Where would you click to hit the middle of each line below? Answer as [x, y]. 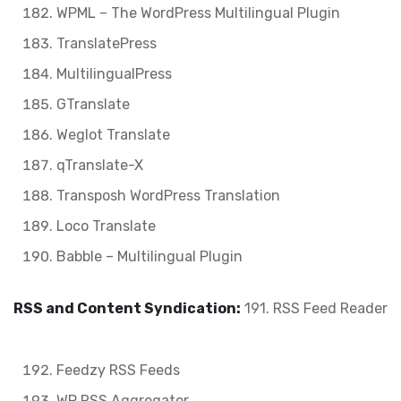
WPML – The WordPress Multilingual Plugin [198, 13]
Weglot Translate [113, 135]
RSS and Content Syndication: [127, 308]
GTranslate [93, 104]
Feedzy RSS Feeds [118, 370]
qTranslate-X [100, 165]
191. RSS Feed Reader [314, 308]
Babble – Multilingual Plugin [149, 256]
